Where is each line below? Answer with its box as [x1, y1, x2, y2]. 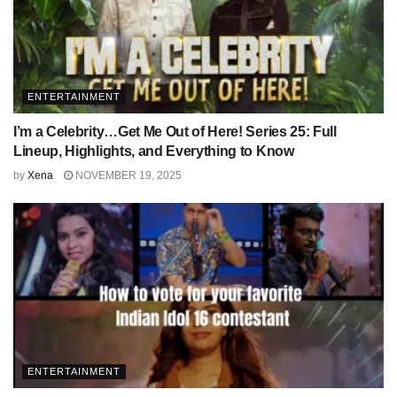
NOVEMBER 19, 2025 [73, 169, 182, 183]
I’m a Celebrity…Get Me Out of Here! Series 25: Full [13, 124, 337, 140]
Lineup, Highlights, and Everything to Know [13, 144, 294, 160]
